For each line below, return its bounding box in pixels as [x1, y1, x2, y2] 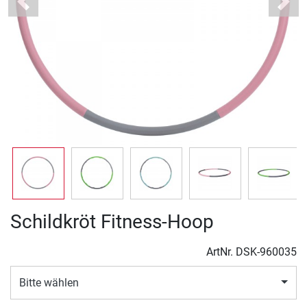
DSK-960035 [236, 245, 297, 259]
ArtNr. [206, 245, 236, 259]
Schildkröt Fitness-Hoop [10, 210, 214, 234]
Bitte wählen [19, 275, 79, 289]
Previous [22, 1, 64, 15]
